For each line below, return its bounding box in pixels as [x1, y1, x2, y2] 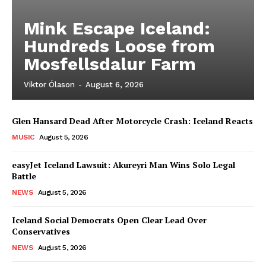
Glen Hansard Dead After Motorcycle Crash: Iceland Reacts [12, 115, 253, 126]
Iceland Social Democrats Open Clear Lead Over [12, 214, 207, 226]
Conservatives [12, 226, 70, 237]
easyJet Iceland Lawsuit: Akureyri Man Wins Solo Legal [12, 159, 235, 170]
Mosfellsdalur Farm [24, 53, 196, 74]
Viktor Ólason [24, 80, 75, 89]
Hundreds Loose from [24, 36, 215, 56]
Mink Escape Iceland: [24, 18, 210, 39]
